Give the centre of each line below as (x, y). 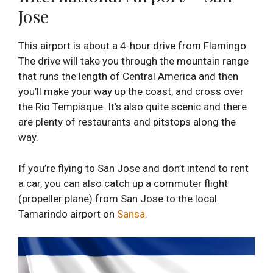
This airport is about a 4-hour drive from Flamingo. (133, 46)
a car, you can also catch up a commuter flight (123, 183)
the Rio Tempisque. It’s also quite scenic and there (133, 107)
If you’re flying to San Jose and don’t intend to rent (133, 168)
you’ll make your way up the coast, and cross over (131, 91)
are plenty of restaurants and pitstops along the (127, 122)
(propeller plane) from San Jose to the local (118, 198)
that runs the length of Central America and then (128, 76)
